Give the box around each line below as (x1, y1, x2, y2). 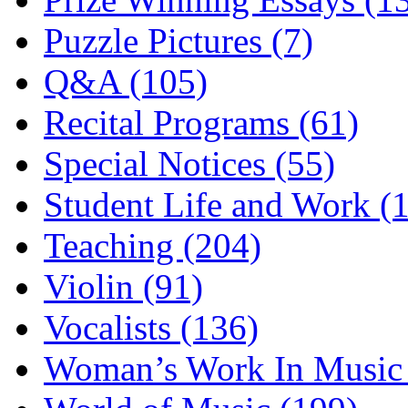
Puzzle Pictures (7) (44, 20, 313, 60)
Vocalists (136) (44, 307, 259, 347)
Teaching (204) (44, 225, 261, 265)
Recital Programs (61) (44, 102, 359, 142)
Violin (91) (44, 266, 203, 306)
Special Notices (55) (44, 143, 335, 183)
